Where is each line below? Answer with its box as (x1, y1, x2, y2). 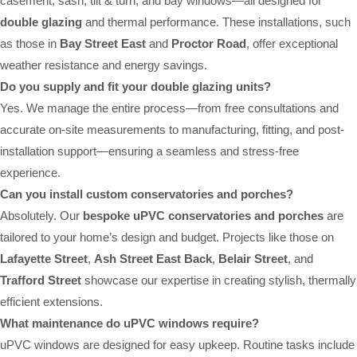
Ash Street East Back (94, 251, 212, 265)
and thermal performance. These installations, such (82, 14, 351, 29)
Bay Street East (60, 36, 146, 50)
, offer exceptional (246, 36, 338, 50)
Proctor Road (171, 36, 246, 50)
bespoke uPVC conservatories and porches (83, 208, 324, 222)
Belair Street (218, 251, 288, 265)
